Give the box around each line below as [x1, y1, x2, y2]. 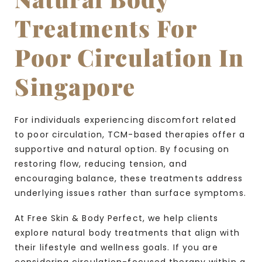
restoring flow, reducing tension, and [15, 157, 187, 170]
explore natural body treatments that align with [15, 226, 240, 239]
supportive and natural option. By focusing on [15, 143, 230, 155]
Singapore [15, 70, 136, 102]
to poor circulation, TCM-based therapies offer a [15, 128, 245, 140]
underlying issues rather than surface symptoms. [15, 187, 246, 199]
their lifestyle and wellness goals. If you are [15, 241, 218, 253]
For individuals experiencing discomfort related [15, 113, 236, 126]
